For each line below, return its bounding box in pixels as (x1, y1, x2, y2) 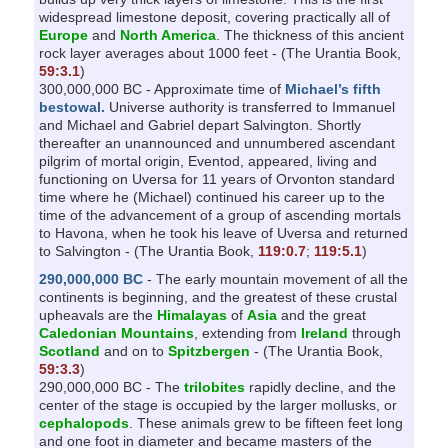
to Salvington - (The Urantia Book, (38, 242, 258, 259)
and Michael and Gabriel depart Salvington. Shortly (38, 116, 361, 133)
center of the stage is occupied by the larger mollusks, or (38, 396, 397, 413)
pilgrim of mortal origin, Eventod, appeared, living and (38, 152, 377, 169)
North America (119, 26, 216, 43)
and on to (99, 342, 168, 359)
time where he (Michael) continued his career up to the (38, 188, 385, 205)
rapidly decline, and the (244, 378, 396, 395)
